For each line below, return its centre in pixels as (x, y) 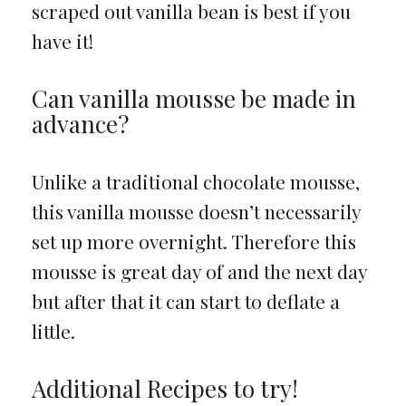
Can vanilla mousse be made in (193, 98)
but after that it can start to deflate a (185, 300)
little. (53, 330)
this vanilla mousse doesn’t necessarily (196, 211)
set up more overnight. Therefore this (193, 241)
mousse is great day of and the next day (199, 271)
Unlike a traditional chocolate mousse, (195, 181)
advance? (80, 123)
